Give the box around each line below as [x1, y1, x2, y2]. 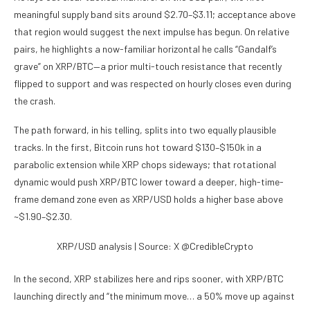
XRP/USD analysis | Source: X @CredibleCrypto [57, 240, 253, 253]
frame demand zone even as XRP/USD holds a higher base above [14, 193, 283, 206]
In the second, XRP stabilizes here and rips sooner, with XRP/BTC [14, 273, 284, 285]
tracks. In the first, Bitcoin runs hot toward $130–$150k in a [14, 141, 262, 154]
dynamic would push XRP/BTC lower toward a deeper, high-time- [14, 176, 284, 188]
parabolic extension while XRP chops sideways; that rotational [14, 158, 276, 171]
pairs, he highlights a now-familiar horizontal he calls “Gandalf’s [14, 43, 277, 55]
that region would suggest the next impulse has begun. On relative [14, 26, 289, 38]
